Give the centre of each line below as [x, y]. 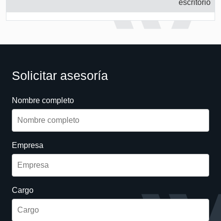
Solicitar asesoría [60, 75]
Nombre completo [43, 100]
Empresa [28, 145]
